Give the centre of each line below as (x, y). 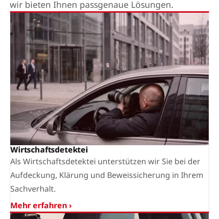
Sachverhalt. (33, 188)
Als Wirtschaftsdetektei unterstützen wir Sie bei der (105, 161)
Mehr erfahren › (41, 205)
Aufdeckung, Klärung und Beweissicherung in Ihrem (107, 175)
